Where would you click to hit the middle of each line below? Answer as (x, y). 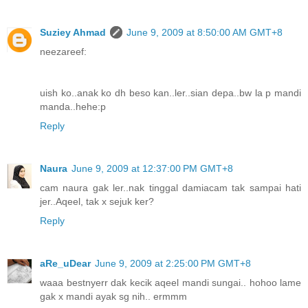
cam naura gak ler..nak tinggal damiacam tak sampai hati (170, 187)
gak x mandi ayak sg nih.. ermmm (113, 296)
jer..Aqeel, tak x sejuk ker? (97, 201)
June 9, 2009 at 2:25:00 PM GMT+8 (173, 263)
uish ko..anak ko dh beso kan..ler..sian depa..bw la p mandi (170, 92)
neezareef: (63, 51)
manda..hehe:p (73, 106)
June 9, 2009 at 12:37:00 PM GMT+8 (152, 168)
